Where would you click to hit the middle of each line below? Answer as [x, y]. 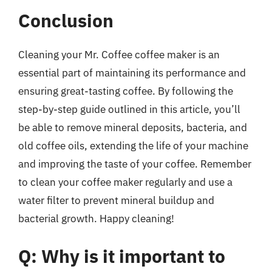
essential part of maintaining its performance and [132, 73]
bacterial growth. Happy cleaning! [96, 219]
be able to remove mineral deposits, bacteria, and [133, 127]
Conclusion [66, 20]
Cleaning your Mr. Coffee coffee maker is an [119, 55]
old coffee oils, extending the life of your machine [133, 146]
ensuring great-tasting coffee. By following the [126, 91]
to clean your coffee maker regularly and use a [125, 182]
